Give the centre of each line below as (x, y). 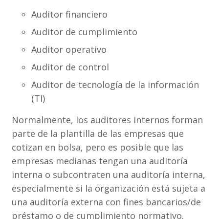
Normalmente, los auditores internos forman (107, 120)
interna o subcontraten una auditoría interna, (109, 175)
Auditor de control (70, 67)
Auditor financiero (69, 14)
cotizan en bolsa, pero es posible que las (98, 147)
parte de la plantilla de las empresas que (98, 133)
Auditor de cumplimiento (84, 32)
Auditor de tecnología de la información (115, 85)
